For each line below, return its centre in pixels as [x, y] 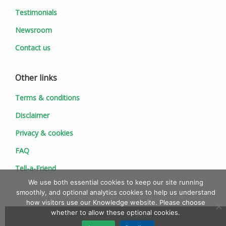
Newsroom [34, 30]
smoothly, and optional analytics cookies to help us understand [116, 192]
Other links [36, 78]
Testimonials [36, 13]
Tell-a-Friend [36, 168]
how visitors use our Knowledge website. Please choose [116, 202]
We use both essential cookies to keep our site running [116, 182]
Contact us [33, 48]
